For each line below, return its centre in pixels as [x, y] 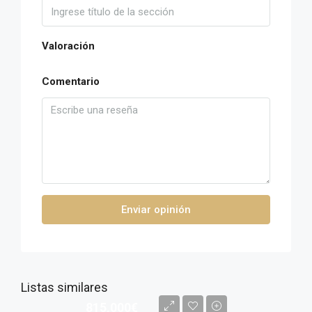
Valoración [68, 46]
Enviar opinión [156, 210]
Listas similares [64, 287]
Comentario [71, 81]
